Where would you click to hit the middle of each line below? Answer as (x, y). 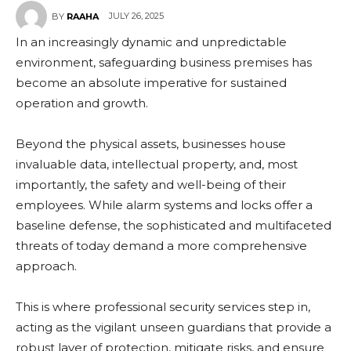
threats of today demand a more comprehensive (161, 246)
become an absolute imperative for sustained (151, 83)
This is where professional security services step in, (163, 307)
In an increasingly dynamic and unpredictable (151, 42)
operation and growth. (83, 103)
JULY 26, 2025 (136, 16)
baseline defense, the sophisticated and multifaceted (174, 225)
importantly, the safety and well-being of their (151, 185)
